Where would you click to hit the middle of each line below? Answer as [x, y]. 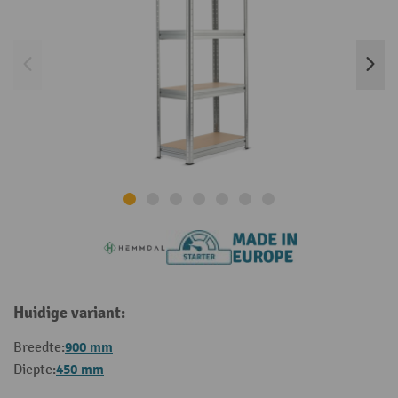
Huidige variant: [69, 314]
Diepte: [35, 370]
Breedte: [39, 348]
